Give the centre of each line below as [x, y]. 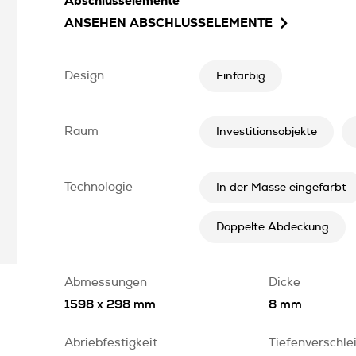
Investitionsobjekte [267, 132]
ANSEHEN [95, 23]
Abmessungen [106, 282]
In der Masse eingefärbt [281, 188]
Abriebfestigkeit [111, 343]
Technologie [99, 187]
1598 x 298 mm [110, 305]
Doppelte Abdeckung [273, 227]
